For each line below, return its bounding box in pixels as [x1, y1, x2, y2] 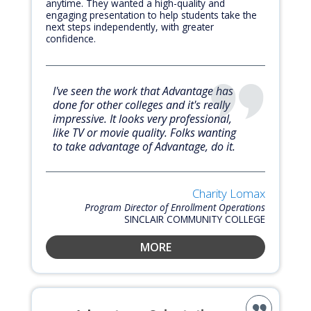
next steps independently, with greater [46, 20, 214, 34]
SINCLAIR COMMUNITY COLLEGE [124, 212, 265, 226]
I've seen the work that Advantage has [53, 83, 233, 99]
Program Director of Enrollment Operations [85, 201, 265, 215]
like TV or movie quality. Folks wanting [53, 125, 236, 141]
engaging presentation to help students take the [46, 8, 257, 22]
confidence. [46, 32, 96, 46]
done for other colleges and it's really [53, 97, 230, 113]
